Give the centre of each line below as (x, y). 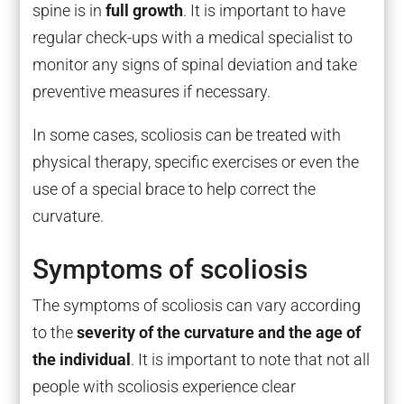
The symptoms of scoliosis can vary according (196, 306)
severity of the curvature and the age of (218, 333)
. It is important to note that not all (250, 360)
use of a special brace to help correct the (174, 188)
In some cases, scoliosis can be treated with (186, 134)
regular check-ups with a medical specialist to (192, 37)
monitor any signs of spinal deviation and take (194, 64)
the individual (81, 360)
